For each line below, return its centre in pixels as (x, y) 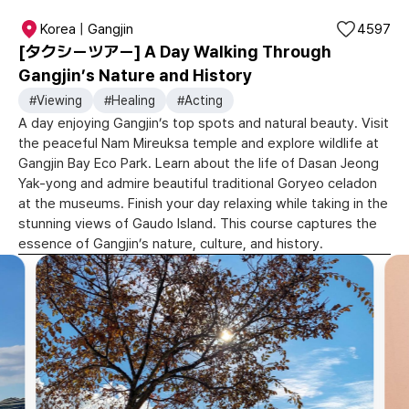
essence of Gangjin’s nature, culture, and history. (171, 244)
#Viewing (56, 100)
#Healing (130, 100)
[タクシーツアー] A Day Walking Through (175, 52)
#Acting (200, 100)
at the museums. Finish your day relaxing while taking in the (203, 204)
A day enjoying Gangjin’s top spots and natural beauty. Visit (204, 123)
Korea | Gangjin (87, 29)
